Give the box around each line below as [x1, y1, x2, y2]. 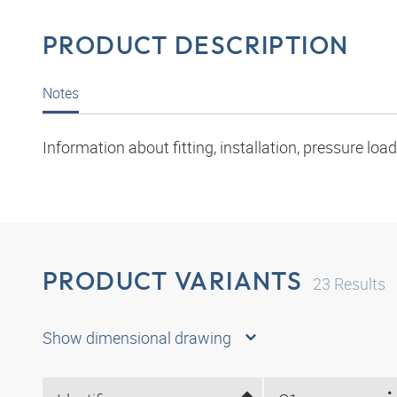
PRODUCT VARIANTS [43, 265, 303, 297]
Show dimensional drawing [43, 327, 231, 349]
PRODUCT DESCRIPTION [43, 28, 349, 60]
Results [331, 273, 386, 295]
